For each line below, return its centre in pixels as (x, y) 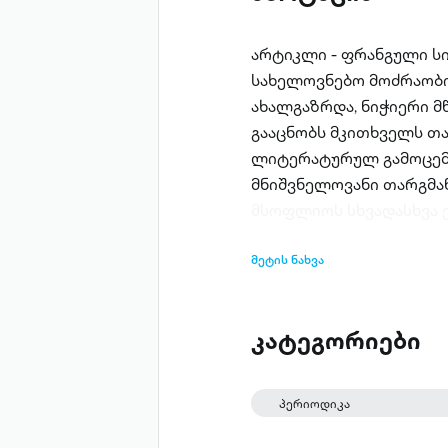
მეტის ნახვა (287, 259)
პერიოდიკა (315, 404)
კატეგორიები (335, 341)
